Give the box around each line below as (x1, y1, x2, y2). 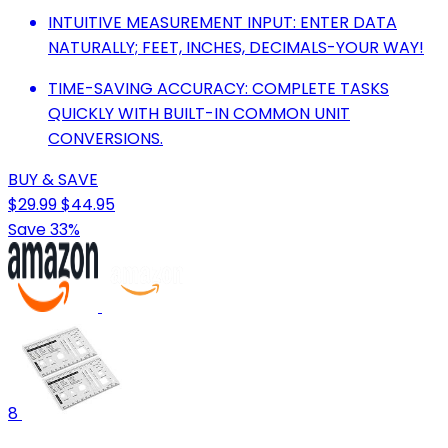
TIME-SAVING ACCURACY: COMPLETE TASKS (48, 77, 389, 101)
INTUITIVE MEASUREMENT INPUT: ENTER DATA (48, 11, 397, 35)
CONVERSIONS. (48, 127, 163, 151)
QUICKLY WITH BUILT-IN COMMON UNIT (48, 102, 350, 126)
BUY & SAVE (8, 168, 98, 192)
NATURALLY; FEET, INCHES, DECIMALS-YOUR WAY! (48, 36, 424, 60)
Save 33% (8, 218, 80, 242)
